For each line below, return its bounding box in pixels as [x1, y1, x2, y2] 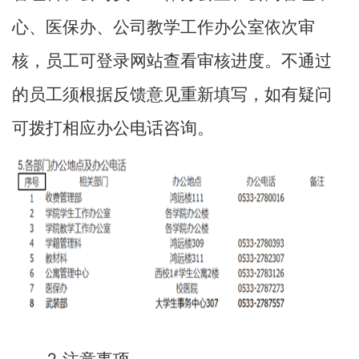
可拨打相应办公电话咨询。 [12, 119, 214, 138]
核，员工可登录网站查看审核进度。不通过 [12, 51, 332, 71]
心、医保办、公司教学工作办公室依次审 [12, 18, 315, 37]
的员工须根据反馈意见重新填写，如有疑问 [12, 85, 332, 104]
